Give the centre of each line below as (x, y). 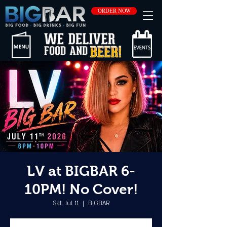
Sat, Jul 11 (65, 203)
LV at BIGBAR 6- (81, 171)
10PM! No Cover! (81, 189)
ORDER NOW (114, 11)
